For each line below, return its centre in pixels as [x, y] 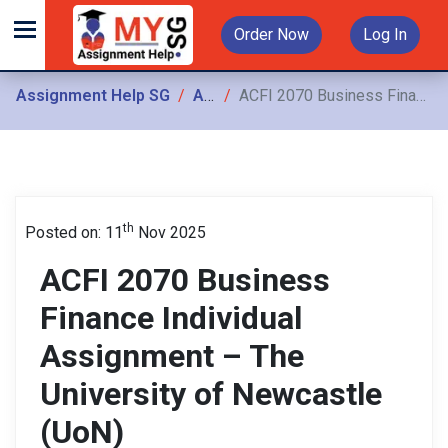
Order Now [271, 34]
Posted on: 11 [74, 232]
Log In [385, 34]
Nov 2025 [170, 232]
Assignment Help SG [93, 95]
